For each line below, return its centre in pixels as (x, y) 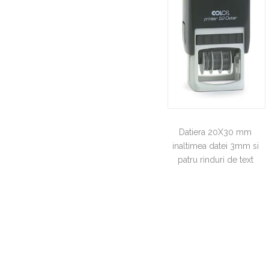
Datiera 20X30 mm (216, 132)
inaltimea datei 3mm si (215, 146)
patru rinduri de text (215, 160)
